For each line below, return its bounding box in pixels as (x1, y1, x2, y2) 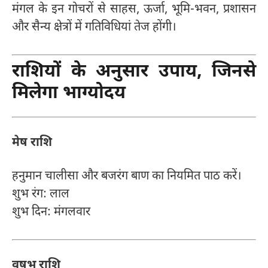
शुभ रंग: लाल (12, 187, 69, 203)
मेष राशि (12, 135, 52, 151)
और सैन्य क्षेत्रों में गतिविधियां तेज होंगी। (12, 20, 176, 36)
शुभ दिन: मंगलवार (12, 205, 90, 221)
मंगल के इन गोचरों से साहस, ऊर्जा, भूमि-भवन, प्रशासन (12, 2, 256, 18)
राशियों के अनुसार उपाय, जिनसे (12, 60, 256, 84)
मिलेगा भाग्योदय (12, 82, 126, 106)
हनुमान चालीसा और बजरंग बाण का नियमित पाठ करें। (12, 169, 242, 185)
